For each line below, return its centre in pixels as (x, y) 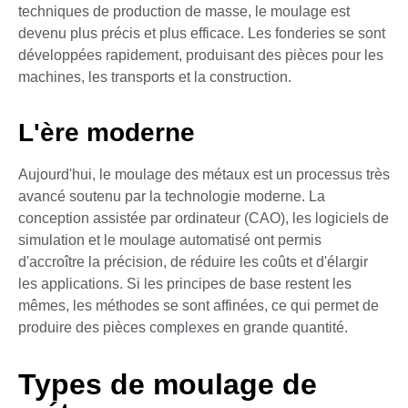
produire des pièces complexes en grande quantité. (183, 327)
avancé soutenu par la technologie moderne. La (172, 196)
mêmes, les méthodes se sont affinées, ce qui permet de (199, 305)
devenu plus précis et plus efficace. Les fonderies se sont (202, 34)
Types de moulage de (168, 385)
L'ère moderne (107, 132)
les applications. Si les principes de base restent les (185, 283)
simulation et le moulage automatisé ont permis (170, 240)
